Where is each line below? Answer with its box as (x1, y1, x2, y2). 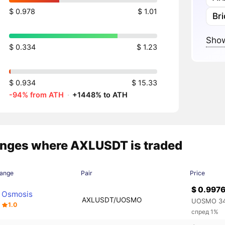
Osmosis (2, 189, 33, 199)
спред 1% (191, 207, 219, 215)
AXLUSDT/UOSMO (81, 196, 142, 204)
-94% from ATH (9, 90, 64, 99)
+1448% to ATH (72, 90, 128, 99)
